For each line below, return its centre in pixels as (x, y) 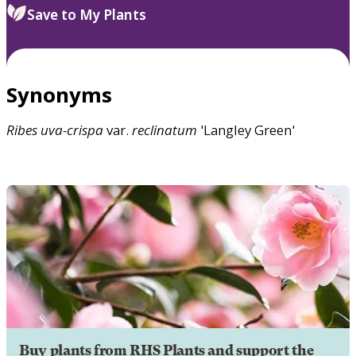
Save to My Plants (87, 14)
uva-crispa (72, 130)
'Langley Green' (246, 130)
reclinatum (164, 130)
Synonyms (59, 94)
